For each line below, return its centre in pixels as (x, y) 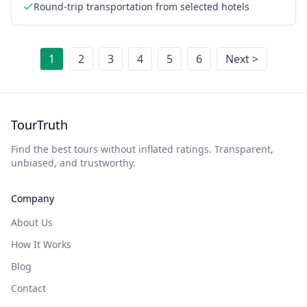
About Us (32, 222)
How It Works (41, 244)
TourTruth (39, 125)
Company (33, 198)
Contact (28, 288)
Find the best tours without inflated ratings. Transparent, (142, 149)
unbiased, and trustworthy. (73, 163)
